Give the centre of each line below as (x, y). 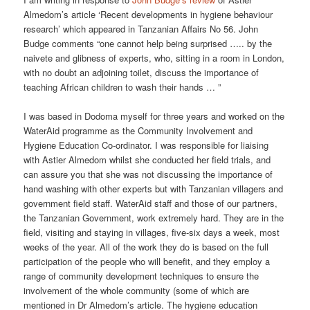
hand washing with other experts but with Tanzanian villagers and (154, 189)
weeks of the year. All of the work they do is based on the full (146, 247)
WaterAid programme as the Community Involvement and (138, 131)
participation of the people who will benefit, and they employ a (147, 262)
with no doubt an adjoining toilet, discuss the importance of (142, 73)
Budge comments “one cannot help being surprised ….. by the (148, 44)
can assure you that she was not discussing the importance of (148, 174)
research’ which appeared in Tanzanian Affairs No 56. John (141, 29)
